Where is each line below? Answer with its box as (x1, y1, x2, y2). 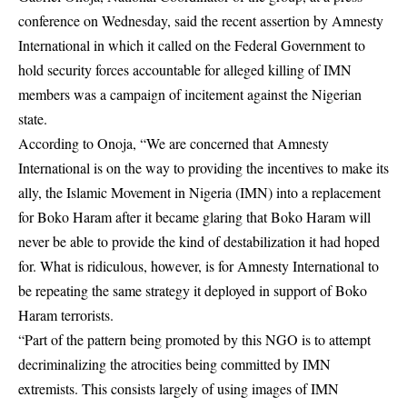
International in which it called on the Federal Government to (18, 35, 365, 55)
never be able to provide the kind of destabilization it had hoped (18, 232, 380, 251)
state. (18, 109, 47, 128)
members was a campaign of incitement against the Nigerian (18, 84, 362, 104)
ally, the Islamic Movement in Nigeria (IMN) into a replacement (18, 183, 381, 202)
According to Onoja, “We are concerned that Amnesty (18, 134, 329, 153)
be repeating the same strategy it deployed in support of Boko (18, 281, 367, 300)
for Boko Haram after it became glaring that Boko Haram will (18, 207, 371, 226)
